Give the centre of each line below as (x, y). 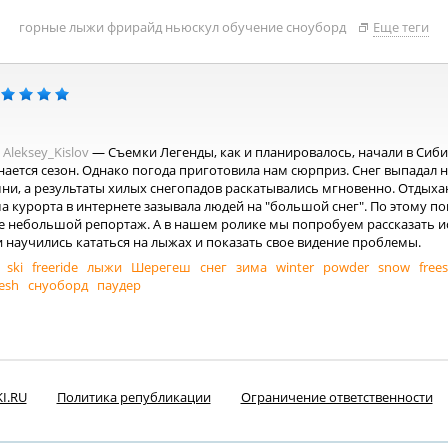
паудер (119, 285)
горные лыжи (61, 27)
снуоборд (58, 285)
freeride (55, 267)
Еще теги (401, 27)
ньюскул (192, 27)
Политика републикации (133, 397)
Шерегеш (161, 267)
